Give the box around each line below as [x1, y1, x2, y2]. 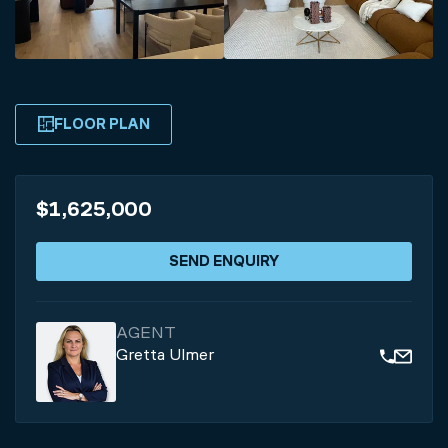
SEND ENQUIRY [169, 251, 279, 270]
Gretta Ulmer [116, 344, 214, 365]
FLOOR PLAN [53, 114, 150, 133]
